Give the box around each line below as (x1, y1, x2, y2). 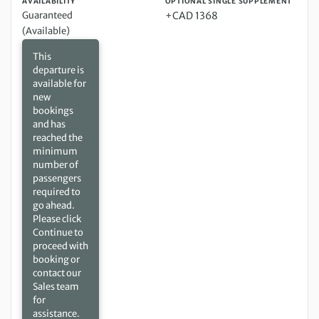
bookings (33, 105, 73, 117)
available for (33, 78, 86, 90)
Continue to (33, 226, 83, 239)
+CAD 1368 (164, 9, 218, 23)
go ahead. (33, 199, 75, 212)
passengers (33, 172, 81, 185)
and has (33, 118, 66, 131)
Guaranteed (22, 9, 73, 22)
